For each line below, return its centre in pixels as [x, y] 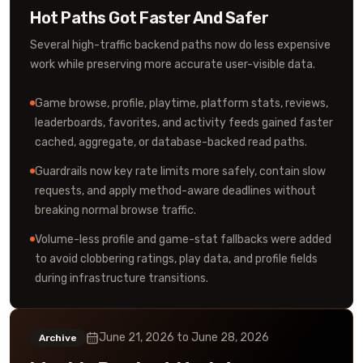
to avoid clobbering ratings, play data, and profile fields [176, 259]
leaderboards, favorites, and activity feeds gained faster [184, 123]
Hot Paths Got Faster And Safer [149, 18]
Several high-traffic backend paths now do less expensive [180, 45]
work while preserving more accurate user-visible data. [173, 64]
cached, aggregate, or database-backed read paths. [171, 142]
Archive [58, 338]
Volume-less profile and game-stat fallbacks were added [183, 239]
